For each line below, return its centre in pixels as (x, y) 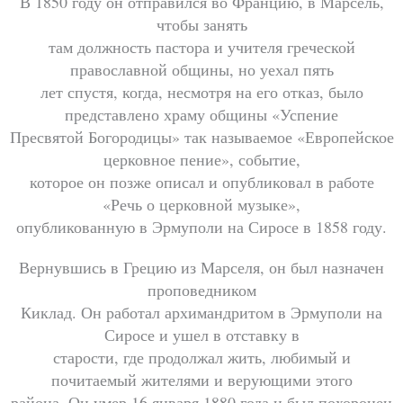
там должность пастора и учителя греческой (201, 46)
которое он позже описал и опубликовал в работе (201, 181)
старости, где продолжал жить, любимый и (201, 358)
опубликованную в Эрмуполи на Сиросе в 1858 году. (201, 226)
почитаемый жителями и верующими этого (201, 380)
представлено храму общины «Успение (201, 114)
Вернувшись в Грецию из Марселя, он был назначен (201, 268)
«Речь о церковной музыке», (201, 204)
